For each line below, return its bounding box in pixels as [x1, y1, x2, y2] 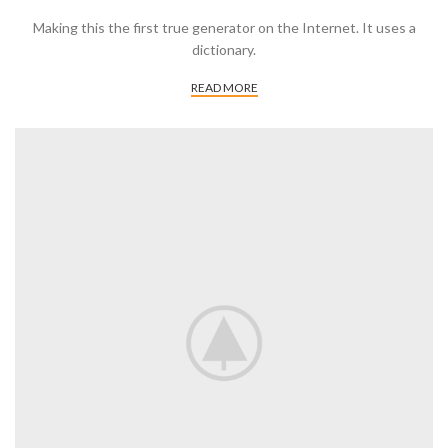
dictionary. [192, 41, 256, 58]
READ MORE [190, 80, 258, 95]
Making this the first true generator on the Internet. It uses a [32, 19, 416, 36]
